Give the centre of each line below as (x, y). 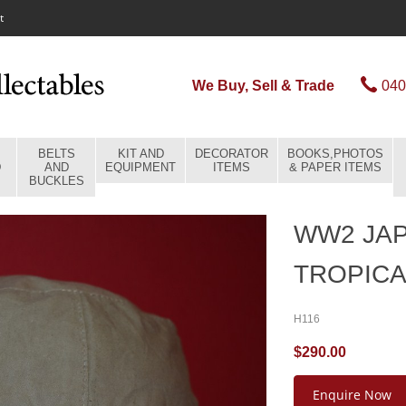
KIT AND (140, 154)
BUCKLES (56, 181)
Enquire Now (352, 395)
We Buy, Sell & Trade (263, 86)
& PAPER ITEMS (335, 167)
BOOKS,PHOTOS (335, 154)
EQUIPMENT (140, 167)
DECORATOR (232, 154)
